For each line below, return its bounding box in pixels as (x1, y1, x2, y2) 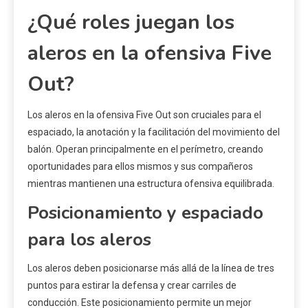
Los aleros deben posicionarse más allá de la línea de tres (27, 263, 274, 274)
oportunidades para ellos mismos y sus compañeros (27, 161, 253, 173)
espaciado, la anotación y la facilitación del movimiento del (27, 126, 280, 138)
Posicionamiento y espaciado (27, 201, 263, 225)
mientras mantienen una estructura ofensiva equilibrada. (27, 178, 274, 190)
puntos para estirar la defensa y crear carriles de (27, 280, 236, 291)
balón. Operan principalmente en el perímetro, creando (27, 144, 263, 155)
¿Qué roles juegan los (27, 8, 234, 37)
